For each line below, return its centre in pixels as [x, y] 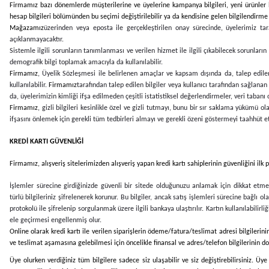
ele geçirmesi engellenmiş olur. [56, 220]
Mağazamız [27, 28]
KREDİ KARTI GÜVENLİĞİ [47, 141]
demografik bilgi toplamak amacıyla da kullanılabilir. [86, 62]
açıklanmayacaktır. [37, 39]
